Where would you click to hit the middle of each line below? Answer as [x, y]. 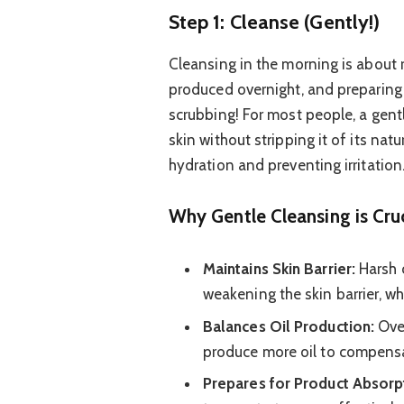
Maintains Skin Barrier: [279, 269]
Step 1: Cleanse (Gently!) [274, 22]
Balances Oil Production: [289, 326]
